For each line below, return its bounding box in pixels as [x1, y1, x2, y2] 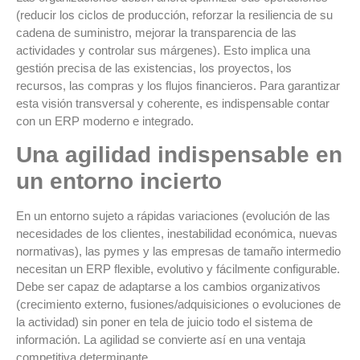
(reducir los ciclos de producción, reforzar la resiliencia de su [16, 7, 333, 22]
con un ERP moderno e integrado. [16, 113, 194, 128]
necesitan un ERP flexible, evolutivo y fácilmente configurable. [16, 262, 340, 276]
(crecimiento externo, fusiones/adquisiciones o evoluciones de [16, 297, 341, 311]
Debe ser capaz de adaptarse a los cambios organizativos [16, 280, 321, 293]
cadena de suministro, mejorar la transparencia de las [16, 25, 297, 39]
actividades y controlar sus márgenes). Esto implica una [16, 43, 310, 57]
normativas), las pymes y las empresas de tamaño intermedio [16, 244, 341, 258]
